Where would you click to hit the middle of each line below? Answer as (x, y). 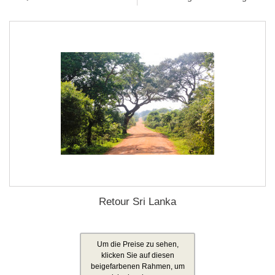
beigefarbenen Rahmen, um (137, 266)
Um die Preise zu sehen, (137, 244)
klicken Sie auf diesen (137, 255)
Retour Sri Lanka (137, 202)
